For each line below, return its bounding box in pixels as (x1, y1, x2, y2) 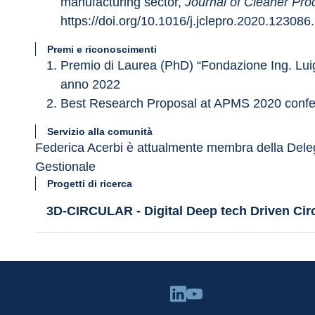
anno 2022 (60, 77, 120, 91)
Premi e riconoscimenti (47, 44, 157, 55)
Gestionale (35, 160, 96, 174)
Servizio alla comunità (47, 126, 153, 137)
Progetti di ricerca (47, 178, 132, 189)
